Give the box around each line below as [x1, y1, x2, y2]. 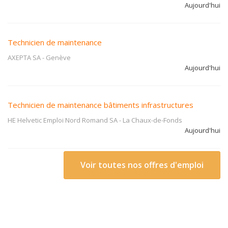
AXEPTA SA [8, 53, 41, 62]
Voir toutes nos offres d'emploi [80, 159, 204, 170]
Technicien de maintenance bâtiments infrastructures [8, 100, 193, 110]
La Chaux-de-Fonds [123, 116, 182, 125]
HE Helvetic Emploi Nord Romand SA [8, 116, 118, 125]
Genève [46, 53, 71, 62]
